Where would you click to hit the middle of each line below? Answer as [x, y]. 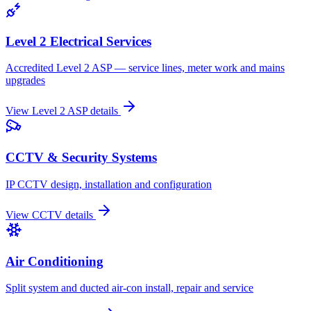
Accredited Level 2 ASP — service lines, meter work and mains [145, 68]
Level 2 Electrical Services [78, 41]
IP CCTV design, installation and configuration [109, 184]
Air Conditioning [54, 261]
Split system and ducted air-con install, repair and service [129, 288]
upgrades [25, 81]
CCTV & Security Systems [81, 158]
